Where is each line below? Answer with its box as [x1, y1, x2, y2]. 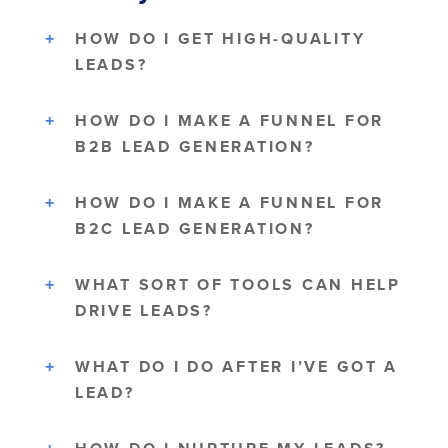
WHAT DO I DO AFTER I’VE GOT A [75, 355, 399, 379]
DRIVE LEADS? [75, 299, 213, 323]
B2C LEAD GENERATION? [75, 217, 315, 241]
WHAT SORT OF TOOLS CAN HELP [75, 273, 401, 297]
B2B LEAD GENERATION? [75, 135, 315, 159]
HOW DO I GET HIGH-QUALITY [75, 27, 366, 51]
